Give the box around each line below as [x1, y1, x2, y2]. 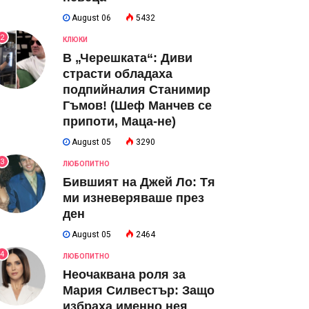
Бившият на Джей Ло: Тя [63, 175, 215, 189]
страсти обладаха [63, 67, 172, 81]
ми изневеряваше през [63, 191, 204, 205]
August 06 [70, 13, 111, 23]
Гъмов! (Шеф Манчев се [63, 99, 212, 112]
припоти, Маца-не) [63, 114, 176, 128]
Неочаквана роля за [63, 268, 186, 281]
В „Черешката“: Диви [63, 51, 192, 65]
